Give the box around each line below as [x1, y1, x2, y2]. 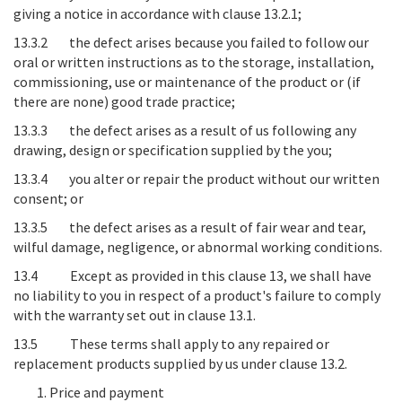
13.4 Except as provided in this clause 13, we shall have [13, 267, 371, 284]
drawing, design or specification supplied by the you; [13, 141, 332, 159]
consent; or [13, 189, 83, 207]
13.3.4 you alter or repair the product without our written [13, 170, 380, 188]
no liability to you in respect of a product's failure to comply [13, 286, 380, 304]
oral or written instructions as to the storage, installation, [13, 53, 374, 71]
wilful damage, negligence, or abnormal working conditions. [13, 238, 382, 256]
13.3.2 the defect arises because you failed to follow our [13, 33, 369, 51]
